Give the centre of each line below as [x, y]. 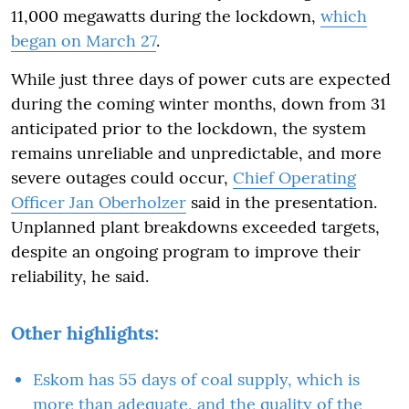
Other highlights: [85, 333]
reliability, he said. [80, 276]
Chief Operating [294, 178]
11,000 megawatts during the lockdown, [166, 16]
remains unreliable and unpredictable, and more [196, 153]
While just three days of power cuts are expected [201, 79]
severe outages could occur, [122, 178]
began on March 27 [84, 41]
